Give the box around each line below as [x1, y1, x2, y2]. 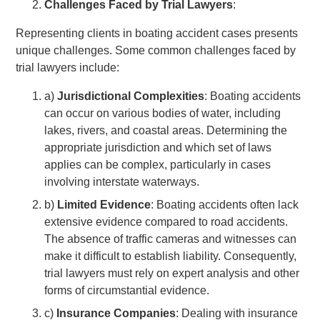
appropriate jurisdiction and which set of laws [44, 141, 272, 154]
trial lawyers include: [16, 61, 120, 74]
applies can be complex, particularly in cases [44, 158, 271, 171]
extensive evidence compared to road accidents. [44, 215, 289, 228]
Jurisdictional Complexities [57, 89, 205, 102]
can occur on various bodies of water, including [44, 106, 281, 119]
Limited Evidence [57, 198, 151, 211]
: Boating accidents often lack [151, 198, 299, 211]
